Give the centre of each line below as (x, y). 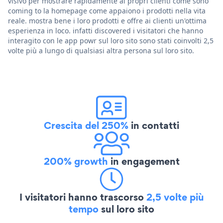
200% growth (76, 161)
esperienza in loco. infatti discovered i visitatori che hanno (106, 30)
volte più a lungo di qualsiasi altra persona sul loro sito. (101, 50)
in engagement (144, 161)
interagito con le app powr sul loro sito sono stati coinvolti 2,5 (111, 40)
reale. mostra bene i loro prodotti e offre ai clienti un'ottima (107, 20)
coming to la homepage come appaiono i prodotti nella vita (107, 10)
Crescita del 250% (86, 125)
